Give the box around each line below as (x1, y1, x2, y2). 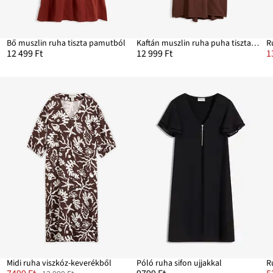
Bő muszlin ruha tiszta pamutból (6, 37, 126, 49)
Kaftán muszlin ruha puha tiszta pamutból (251, 37, 259, 49)
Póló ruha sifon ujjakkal (136, 257, 222, 270)
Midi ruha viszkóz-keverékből (6, 257, 112, 270)
